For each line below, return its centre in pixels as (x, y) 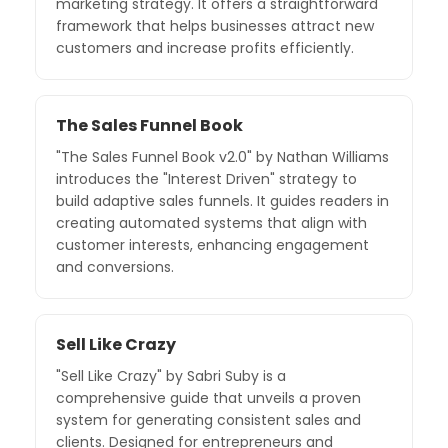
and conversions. (115, 266)
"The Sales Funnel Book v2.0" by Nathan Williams (222, 156)
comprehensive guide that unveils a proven (208, 397)
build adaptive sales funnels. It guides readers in (222, 200)
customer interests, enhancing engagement (212, 244)
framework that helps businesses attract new (215, 25)
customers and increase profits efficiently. (205, 47)
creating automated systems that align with (211, 222)
